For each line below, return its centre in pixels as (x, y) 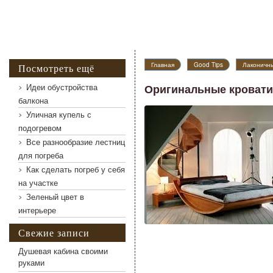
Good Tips (208, 65)
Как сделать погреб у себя (76, 169)
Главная (163, 65)
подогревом (40, 128)
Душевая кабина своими (63, 251)
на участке (38, 183)
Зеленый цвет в (55, 197)
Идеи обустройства (62, 87)
